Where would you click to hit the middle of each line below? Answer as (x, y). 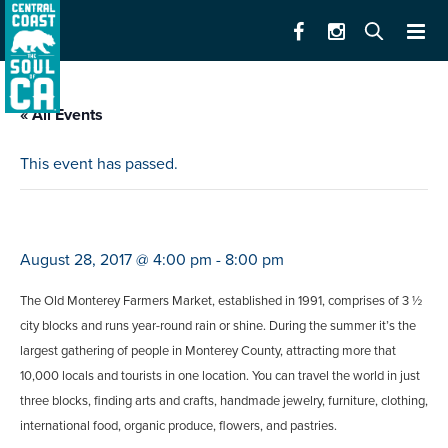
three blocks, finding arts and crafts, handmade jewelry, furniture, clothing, (224, 401)
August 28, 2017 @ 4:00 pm (116, 260)
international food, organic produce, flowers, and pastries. (178, 426)
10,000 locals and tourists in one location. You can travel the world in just (220, 376)
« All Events (61, 115)
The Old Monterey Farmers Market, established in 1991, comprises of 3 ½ (221, 301)
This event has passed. (99, 164)
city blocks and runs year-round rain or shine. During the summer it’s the (218, 326)
